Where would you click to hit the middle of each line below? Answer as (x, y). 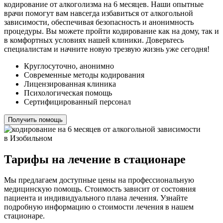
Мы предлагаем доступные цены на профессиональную (99, 180)
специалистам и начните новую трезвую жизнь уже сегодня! (107, 49)
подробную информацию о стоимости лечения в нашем (99, 207)
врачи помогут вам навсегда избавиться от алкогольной (99, 13)
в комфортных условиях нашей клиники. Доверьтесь (94, 40)
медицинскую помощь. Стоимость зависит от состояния (100, 189)
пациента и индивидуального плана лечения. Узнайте (96, 198)
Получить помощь (35, 119)
